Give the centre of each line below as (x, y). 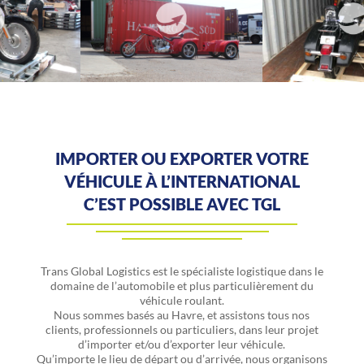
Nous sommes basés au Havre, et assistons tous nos (182, 314)
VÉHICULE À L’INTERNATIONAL (182, 181)
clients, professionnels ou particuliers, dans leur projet (182, 329)
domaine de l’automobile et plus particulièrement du (182, 285)
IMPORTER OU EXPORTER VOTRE (182, 158)
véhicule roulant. (182, 300)
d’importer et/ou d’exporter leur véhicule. (182, 344)
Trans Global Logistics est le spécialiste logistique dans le (182, 271)
